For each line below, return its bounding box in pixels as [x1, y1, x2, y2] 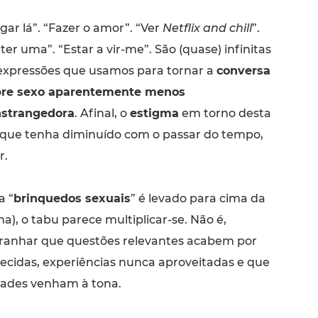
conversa [216, 63, 270, 77]
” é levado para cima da [130, 191, 265, 205]
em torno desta [178, 106, 271, 120]
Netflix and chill [162, 21, 252, 35]
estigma [129, 106, 179, 120]
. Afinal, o [74, 106, 130, 120]
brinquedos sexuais [13, 191, 131, 205]
